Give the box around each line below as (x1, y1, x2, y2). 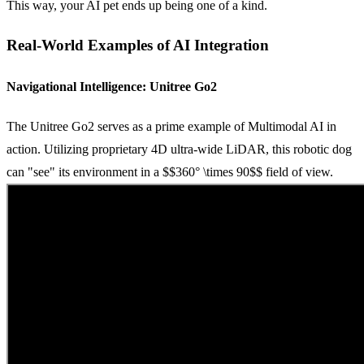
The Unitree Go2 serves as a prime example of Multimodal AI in (6, 119, 336, 134)
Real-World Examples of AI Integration (6, 36, 269, 54)
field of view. (262, 165, 333, 180)
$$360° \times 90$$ (162, 165, 262, 180)
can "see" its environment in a (6, 165, 162, 180)
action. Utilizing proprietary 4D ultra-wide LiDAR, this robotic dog (6, 142, 352, 157)
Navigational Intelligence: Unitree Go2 (6, 79, 217, 93)
